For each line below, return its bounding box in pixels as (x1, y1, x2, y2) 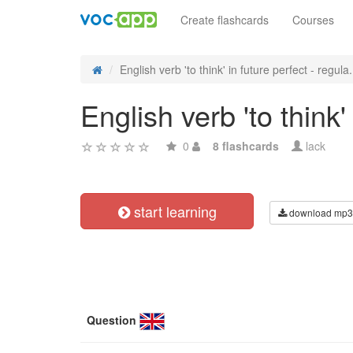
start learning (129, 201, 217, 221)
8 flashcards (213, 138, 279, 154)
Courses (292, 12, 334, 28)
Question (87, 312, 136, 328)
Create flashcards (180, 12, 269, 28)
